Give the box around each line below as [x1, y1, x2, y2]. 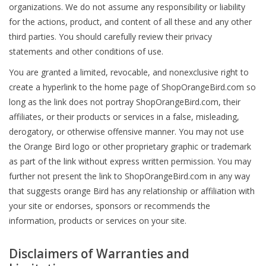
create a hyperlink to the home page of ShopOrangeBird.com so [9, 81, 256, 93]
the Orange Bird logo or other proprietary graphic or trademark [9, 141, 251, 152]
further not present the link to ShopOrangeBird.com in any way [9, 170, 250, 182]
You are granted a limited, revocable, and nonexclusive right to [9, 66, 249, 78]
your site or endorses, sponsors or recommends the [9, 200, 210, 211]
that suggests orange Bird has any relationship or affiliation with [9, 185, 255, 197]
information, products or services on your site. [9, 215, 186, 226]
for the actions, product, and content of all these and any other [9, 16, 252, 27]
